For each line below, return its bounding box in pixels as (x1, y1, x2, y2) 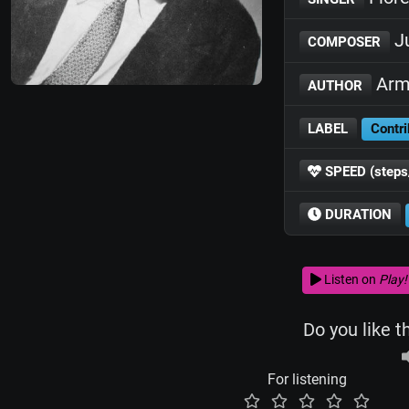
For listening (267, 370, 347, 388)
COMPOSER (308, 34, 382, 51)
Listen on (320, 272, 379, 288)
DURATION (321, 206, 393, 224)
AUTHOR (308, 77, 363, 94)
